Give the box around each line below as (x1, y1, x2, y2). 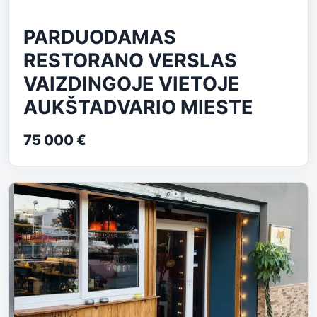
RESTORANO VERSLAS (23, 49, 237, 73)
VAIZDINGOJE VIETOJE (23, 72, 240, 96)
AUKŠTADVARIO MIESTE (23, 96, 253, 120)
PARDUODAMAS (23, 25, 176, 50)
